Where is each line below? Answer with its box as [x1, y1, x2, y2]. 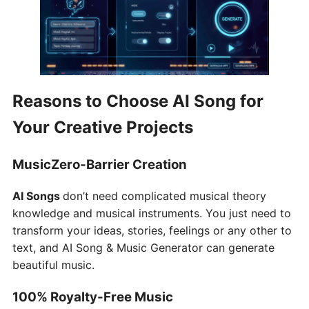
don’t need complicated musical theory [63, 189, 266, 203]
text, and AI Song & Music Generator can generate [12, 241, 275, 255]
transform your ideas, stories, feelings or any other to [12, 223, 292, 238]
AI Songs [12, 189, 63, 203]
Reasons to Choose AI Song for [12, 91, 263, 112]
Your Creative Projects [12, 117, 193, 138]
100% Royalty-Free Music [12, 288, 173, 305]
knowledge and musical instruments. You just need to [12, 206, 291, 221]
